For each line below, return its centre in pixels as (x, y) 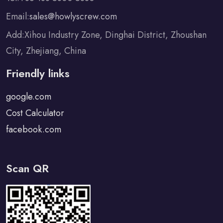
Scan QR (27, 168)
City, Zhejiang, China (46, 51)
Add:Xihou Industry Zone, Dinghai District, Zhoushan (106, 35)
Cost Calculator (35, 113)
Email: (18, 16)
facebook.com (34, 129)
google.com (29, 97)
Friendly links (38, 73)
